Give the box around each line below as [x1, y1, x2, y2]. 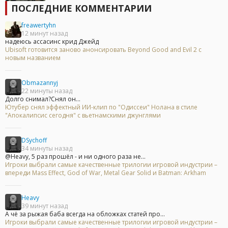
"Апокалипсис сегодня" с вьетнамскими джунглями [5, 110, 161, 120]
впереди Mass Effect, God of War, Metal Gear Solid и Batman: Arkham [5, 168, 206, 177]
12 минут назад [21, 28, 68, 38]
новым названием [5, 53, 61, 62]
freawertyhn [21, 20, 56, 30]
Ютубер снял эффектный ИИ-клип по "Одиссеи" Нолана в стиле [5, 102, 197, 111]
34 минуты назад [21, 144, 72, 153]
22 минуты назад [21, 86, 72, 95]
